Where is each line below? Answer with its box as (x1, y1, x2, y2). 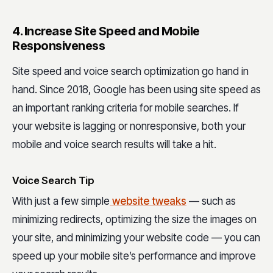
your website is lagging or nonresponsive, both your (12, 120, 246, 133)
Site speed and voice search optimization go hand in (12, 65, 249, 78)
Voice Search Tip (12, 174, 94, 186)
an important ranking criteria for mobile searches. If (12, 102, 239, 115)
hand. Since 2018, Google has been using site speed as (12, 83, 261, 96)
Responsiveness (12, 38, 105, 54)
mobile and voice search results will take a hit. (12, 138, 216, 151)
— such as (186, 195, 236, 208)
